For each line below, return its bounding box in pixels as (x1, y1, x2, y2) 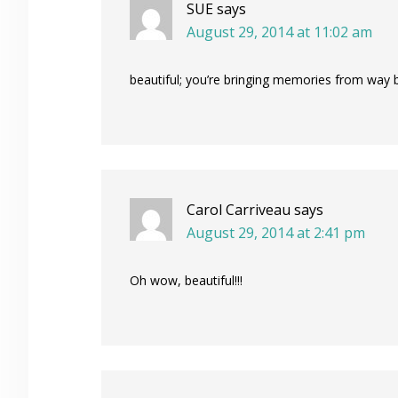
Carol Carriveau (187, 200, 291, 219)
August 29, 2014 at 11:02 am (187, 22, 372, 42)
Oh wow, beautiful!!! (130, 272, 243, 289)
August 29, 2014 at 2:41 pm (187, 223, 365, 243)
